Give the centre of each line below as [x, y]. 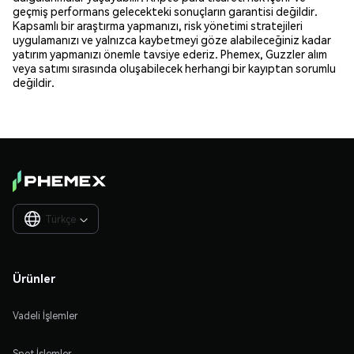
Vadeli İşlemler [45, 315]
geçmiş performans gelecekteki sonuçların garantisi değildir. [165, 11]
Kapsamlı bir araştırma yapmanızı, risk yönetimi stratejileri [158, 25]
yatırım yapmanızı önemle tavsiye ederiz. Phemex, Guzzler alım [170, 53]
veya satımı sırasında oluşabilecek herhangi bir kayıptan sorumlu [174, 68]
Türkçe [60, 219]
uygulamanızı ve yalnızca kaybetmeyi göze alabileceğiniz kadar [172, 39]
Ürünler [34, 278]
